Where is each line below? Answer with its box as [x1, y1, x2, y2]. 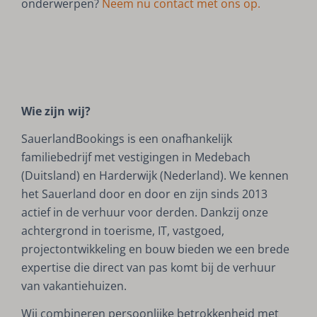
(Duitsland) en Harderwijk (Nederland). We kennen [21, 167, 289, 183]
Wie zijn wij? [21, 103, 91, 119]
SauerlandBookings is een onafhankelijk [21, 130, 233, 146]
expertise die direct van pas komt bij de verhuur [21, 259, 277, 275]
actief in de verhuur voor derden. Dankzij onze [21, 204, 269, 220]
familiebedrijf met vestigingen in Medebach [21, 149, 251, 165]
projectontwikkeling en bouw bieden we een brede [21, 241, 290, 257]
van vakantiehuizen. [21, 277, 127, 294]
